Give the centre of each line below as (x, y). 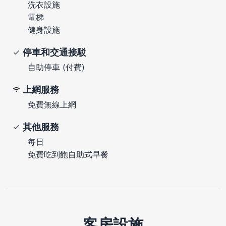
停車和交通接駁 (54, 52)
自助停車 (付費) (56, 67)
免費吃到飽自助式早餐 (68, 154)
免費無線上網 (52, 104)
